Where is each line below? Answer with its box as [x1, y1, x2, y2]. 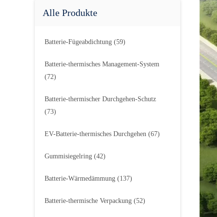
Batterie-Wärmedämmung [45, 175, 115, 182]
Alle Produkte [43, 7, 97, 18]
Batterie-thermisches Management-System [45, 61, 159, 68]
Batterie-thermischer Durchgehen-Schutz [45, 95, 156, 103]
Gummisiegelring [45, 153, 92, 160]
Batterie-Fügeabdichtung [45, 38, 112, 46]
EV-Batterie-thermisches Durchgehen [45, 130, 146, 138]
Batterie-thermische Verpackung [45, 197, 132, 204]
